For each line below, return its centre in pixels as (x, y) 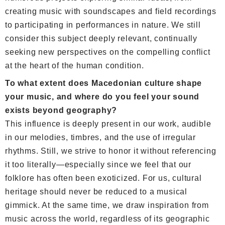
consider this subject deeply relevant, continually (101, 38)
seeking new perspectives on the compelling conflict (108, 52)
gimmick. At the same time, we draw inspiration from (107, 205)
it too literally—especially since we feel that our (98, 164)
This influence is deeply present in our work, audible (108, 124)
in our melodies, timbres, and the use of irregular (100, 137)
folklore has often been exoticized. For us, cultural (103, 178)
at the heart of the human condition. (75, 65)
